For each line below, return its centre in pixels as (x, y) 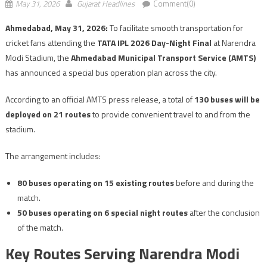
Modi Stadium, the (38, 57)
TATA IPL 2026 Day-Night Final (154, 42)
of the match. (40, 227)
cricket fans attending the (51, 42)
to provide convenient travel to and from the (170, 114)
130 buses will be (227, 99)
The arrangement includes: (53, 156)
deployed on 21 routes (48, 114)
